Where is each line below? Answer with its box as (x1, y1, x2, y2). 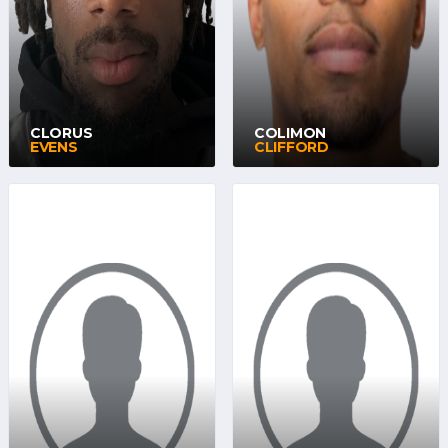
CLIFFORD (254, 138, 329, 156)
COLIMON (254, 124, 327, 142)
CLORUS (30, 124, 93, 142)
